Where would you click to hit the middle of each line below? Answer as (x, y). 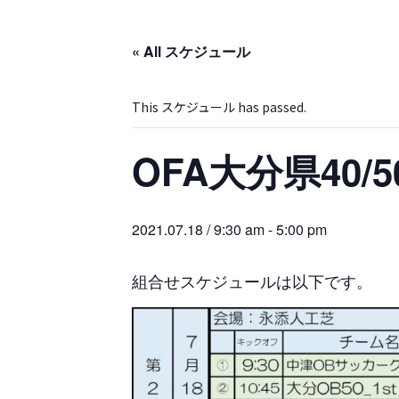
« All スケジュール (191, 51)
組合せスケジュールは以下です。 (252, 281)
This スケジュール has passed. (219, 107)
